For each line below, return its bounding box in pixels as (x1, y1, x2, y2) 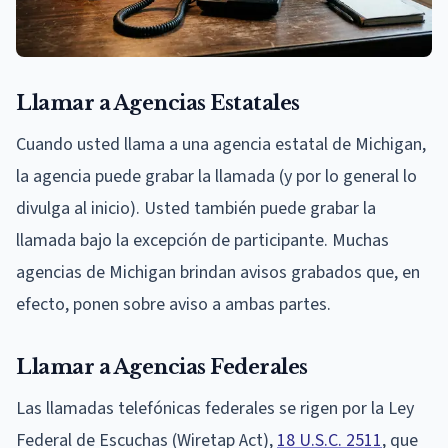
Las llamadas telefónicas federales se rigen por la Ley (16, 396, 414, 422)
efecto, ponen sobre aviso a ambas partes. (16, 292, 331, 318)
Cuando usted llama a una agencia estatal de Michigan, (16, 132, 426, 158)
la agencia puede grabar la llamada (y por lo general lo (16, 164, 417, 190)
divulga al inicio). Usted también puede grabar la (16, 196, 376, 222)
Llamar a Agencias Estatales (16, 91, 300, 116)
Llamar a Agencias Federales (16, 355, 308, 380)
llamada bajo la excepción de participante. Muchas (16, 228, 389, 254)
